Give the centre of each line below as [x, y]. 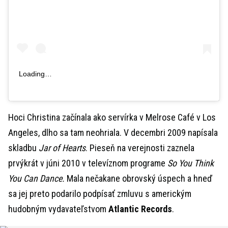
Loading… [35, 74]
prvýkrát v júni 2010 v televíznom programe [88, 163]
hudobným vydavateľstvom [58, 209]
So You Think [191, 163]
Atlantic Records [140, 209]
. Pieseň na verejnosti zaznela [140, 148]
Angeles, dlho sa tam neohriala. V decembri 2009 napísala [113, 133]
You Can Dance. [37, 179]
